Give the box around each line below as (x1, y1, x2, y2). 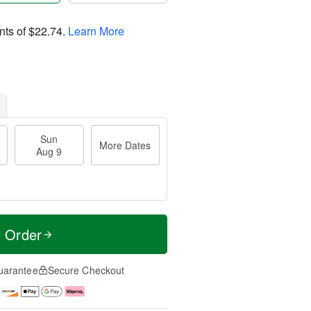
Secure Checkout (47, 263, 125, 277)
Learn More (68, 22, 124, 39)
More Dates (99, 138, 151, 152)
